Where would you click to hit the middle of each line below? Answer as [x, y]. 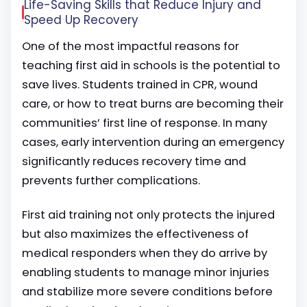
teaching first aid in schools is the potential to [151, 65]
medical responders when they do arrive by [145, 253]
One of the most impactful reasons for [131, 46]
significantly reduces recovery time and [134, 161]
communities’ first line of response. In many [145, 123]
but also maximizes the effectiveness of [135, 234]
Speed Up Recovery [81, 20]
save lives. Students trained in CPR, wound [140, 85]
